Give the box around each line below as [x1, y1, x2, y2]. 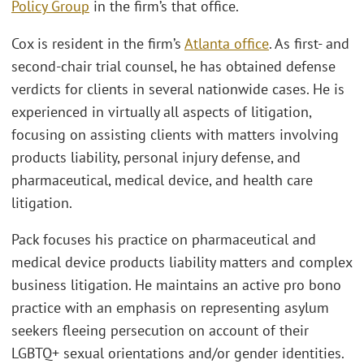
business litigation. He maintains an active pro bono [11, 275, 341, 295]
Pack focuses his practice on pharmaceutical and [11, 230, 316, 249]
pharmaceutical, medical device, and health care [11, 170, 313, 189]
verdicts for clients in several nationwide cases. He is [11, 79, 344, 98]
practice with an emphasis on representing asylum [11, 298, 329, 318]
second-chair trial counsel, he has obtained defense [11, 56, 336, 76]
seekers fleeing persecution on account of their [11, 321, 309, 340]
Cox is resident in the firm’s [11, 33, 184, 53]
